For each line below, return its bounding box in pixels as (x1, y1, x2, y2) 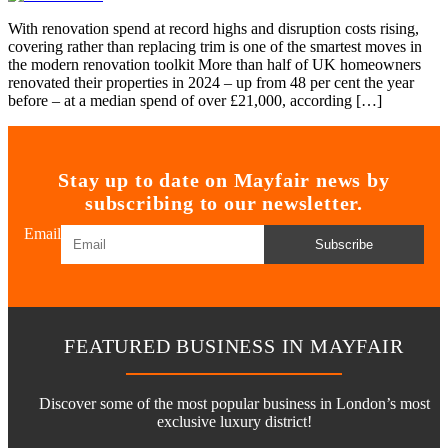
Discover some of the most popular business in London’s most (38, 395, 430, 413)
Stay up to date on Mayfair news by (58, 169, 390, 192)
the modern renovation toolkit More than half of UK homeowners (8, 56, 421, 74)
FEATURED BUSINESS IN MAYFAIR (64, 335, 404, 358)
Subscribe (315, 237, 373, 253)
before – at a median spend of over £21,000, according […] (8, 92, 382, 110)
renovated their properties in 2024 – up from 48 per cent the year (8, 74, 414, 92)
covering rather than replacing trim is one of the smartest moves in (8, 38, 422, 56)
